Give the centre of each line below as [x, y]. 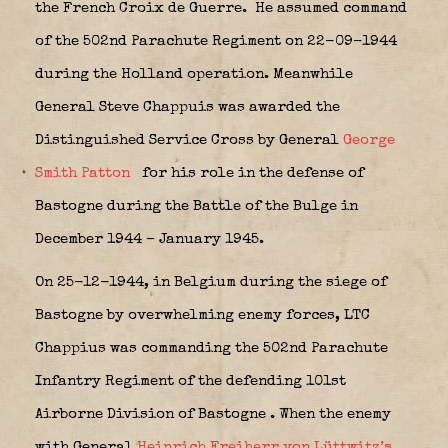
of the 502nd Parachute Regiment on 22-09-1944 [216, 41]
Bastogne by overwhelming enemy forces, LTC [202, 315]
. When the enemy [330, 414]
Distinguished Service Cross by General [189, 140]
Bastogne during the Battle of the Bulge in [196, 206]
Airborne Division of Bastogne [152, 414]
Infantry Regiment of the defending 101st [190, 381]
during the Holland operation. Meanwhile [194, 74]
